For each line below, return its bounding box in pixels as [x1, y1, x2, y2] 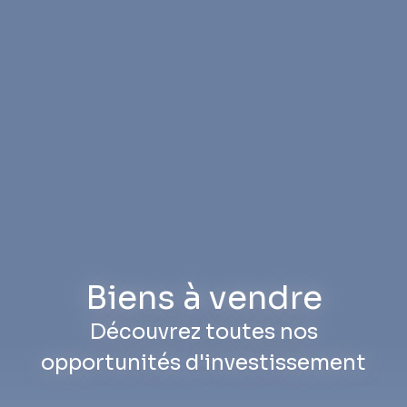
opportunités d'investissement [41, 350, 366, 377]
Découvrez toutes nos [89, 319, 318, 346]
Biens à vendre [84, 277, 323, 319]
